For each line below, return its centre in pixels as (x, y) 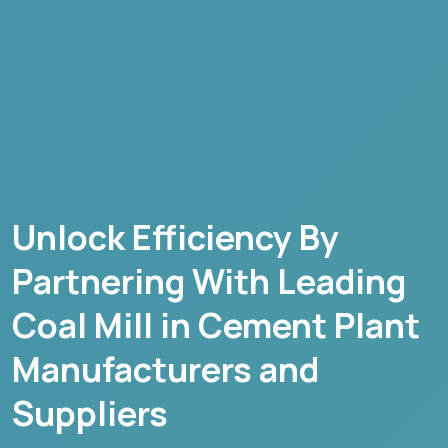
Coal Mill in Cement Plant (216, 324)
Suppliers (90, 412)
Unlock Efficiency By (175, 236)
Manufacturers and (165, 368)
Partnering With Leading (209, 280)
